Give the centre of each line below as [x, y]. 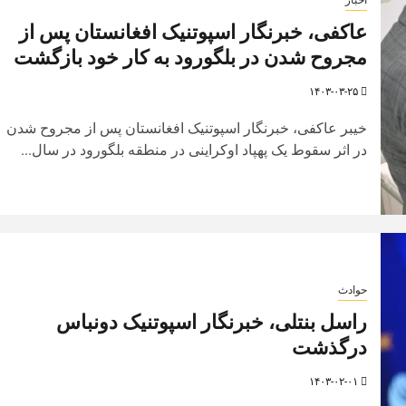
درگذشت [329, 347]
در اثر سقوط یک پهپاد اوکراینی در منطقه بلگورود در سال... [193, 150]
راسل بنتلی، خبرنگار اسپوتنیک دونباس [211, 322]
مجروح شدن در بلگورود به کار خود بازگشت [190, 57]
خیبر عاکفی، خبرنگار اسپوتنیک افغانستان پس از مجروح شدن [186, 128]
